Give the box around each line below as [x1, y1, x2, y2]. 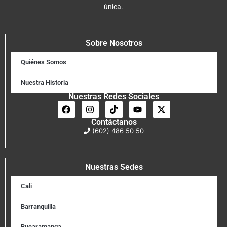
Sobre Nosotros [85, 38, 142, 48]
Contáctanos [91, 117, 137, 127]
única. [104, 2, 123, 11]
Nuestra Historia [21, 79, 68, 87]
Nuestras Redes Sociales [68, 92, 159, 102]
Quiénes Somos [21, 58, 66, 66]
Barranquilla [21, 202, 56, 210]
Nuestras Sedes [85, 162, 143, 172]
